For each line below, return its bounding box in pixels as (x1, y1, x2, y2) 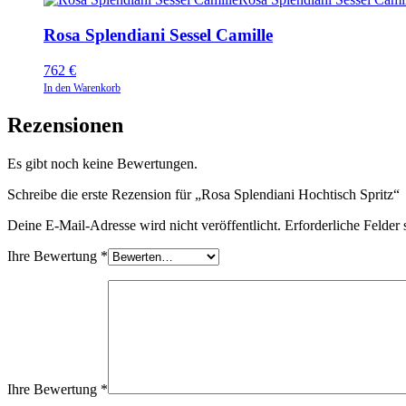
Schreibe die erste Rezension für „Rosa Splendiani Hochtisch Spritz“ (7, 186, 400, 202)
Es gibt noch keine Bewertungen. (7, 155, 198, 171)
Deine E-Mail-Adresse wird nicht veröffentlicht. (7, 217, 281, 233)
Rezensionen (7, 112, 123, 137)
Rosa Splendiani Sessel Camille (43, 25, 273, 45)
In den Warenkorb (43, 81, 121, 94)
